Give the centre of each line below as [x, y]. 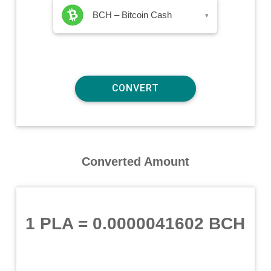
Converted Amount [135, 161]
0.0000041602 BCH [169, 223]
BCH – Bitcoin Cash [132, 15]
